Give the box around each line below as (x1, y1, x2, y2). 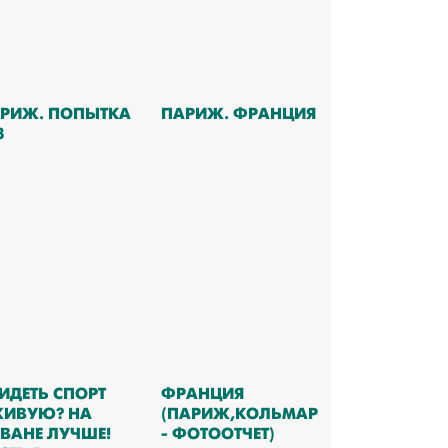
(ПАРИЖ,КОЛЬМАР (160, 403, 318, 424)
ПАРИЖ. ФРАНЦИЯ (160, 103, 316, 124)
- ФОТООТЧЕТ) (160, 423, 275, 444)
